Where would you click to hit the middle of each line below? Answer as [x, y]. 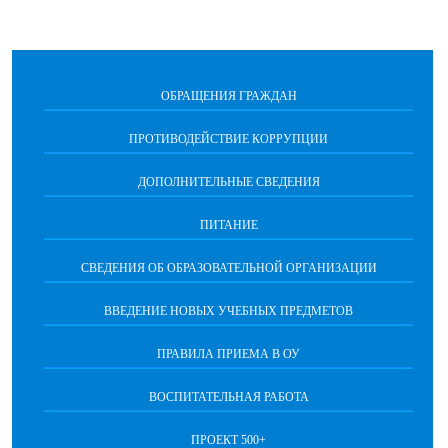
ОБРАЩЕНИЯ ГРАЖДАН [228, 96]
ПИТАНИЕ [228, 225]
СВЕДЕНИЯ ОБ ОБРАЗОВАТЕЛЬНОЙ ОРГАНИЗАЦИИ [228, 268]
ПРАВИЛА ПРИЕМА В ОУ [228, 354]
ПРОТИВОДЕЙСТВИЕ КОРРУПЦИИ [228, 139]
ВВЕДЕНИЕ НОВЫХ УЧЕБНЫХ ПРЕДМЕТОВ [228, 311]
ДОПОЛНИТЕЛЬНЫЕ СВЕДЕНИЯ [228, 182]
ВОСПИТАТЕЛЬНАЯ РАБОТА [228, 397]
